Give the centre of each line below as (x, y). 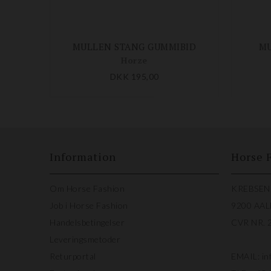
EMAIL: (247, 256)
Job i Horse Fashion (89, 206)
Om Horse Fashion (87, 189)
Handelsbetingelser (87, 223)
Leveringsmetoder (85, 240)
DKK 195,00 (134, 77)
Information (83, 157)
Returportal (73, 256)
